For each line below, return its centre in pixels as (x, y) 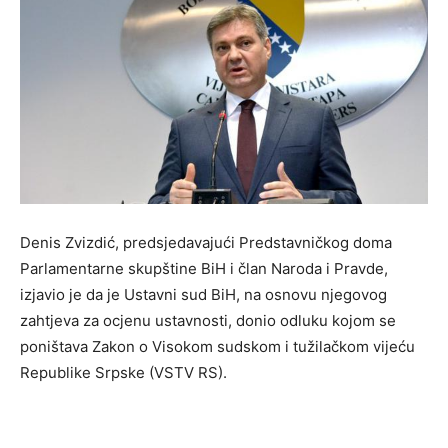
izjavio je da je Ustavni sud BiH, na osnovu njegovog (203, 295)
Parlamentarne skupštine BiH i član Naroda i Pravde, (204, 269)
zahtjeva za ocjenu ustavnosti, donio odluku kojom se (208, 321)
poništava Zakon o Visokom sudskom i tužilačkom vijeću (217, 347)
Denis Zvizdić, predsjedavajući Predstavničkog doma (206, 243)
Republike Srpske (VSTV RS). (123, 373)
